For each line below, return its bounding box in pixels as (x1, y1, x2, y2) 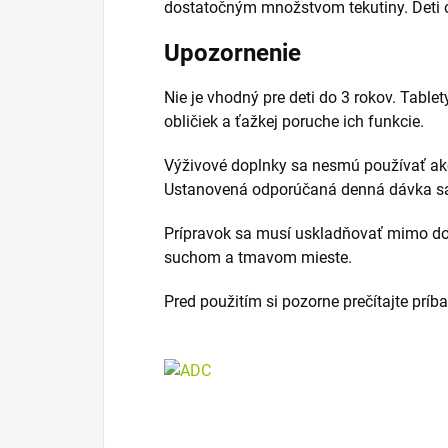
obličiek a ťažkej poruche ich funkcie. (164, 112, 424, 132)
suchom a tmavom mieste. (164, 248, 352, 268)
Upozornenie (164, 39, 301, 68)
